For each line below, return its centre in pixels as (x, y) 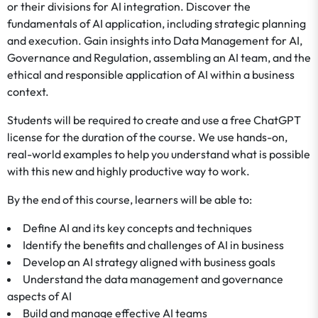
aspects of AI (39, 296)
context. (28, 92)
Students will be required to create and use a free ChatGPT (154, 120)
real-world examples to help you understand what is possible (159, 154)
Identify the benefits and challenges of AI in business (153, 245)
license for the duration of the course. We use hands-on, (147, 137)
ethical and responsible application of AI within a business (151, 75)
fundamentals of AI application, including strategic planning (157, 23)
